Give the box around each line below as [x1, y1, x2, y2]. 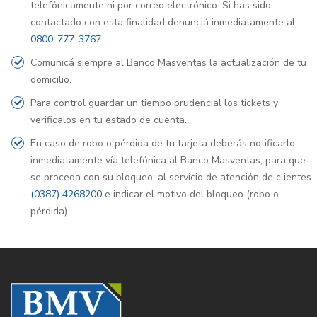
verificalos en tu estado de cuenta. [30, 113, 187, 127]
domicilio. [30, 73, 71, 86]
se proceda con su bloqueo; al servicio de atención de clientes [30, 171, 311, 184]
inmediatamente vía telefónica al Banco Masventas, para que [30, 154, 306, 167]
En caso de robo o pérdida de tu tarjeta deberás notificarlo [30, 137, 295, 150]
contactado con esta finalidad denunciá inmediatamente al [30, 16, 295, 29]
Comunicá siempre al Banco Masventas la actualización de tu [30, 56, 306, 69]
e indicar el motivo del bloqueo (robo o [102, 188, 279, 201]
